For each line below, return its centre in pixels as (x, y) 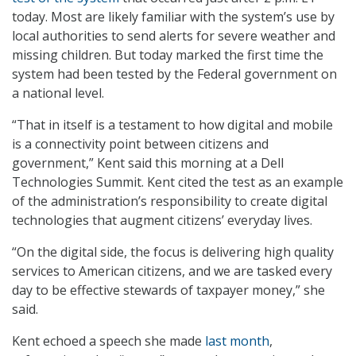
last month (237, 341)
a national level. (58, 93)
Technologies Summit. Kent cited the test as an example (178, 182)
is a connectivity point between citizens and (140, 144)
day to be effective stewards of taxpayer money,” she (168, 290)
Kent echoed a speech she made (108, 341)
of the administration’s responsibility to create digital (170, 201)
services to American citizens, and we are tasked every (172, 271)
